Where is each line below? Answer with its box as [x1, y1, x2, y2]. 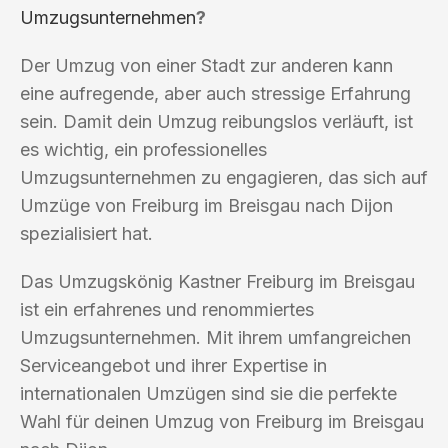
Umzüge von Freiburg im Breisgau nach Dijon [20, 194, 393, 216]
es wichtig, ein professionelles [20, 138, 267, 160]
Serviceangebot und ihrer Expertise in [20, 354, 327, 376]
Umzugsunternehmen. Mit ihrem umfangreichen [20, 326, 411, 348]
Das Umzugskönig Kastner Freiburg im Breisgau [20, 270, 415, 292]
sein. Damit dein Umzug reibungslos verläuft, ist [20, 110, 413, 132]
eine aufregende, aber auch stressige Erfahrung [20, 82, 411, 104]
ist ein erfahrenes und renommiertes [20, 298, 314, 320]
